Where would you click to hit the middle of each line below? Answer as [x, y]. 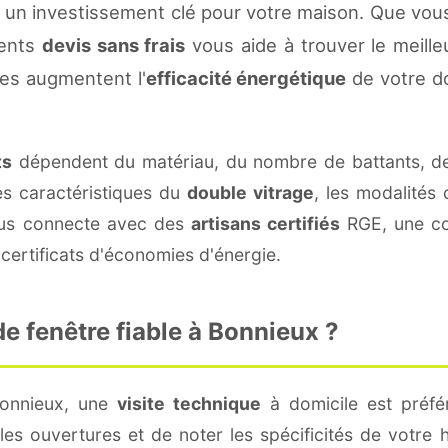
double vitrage [250, 192]
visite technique [188, 403]
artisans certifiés [265, 223]
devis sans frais [113, 44]
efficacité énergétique [246, 77]
